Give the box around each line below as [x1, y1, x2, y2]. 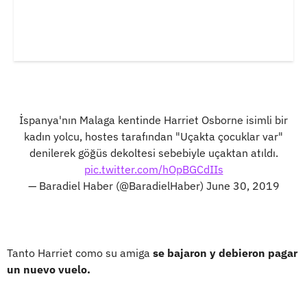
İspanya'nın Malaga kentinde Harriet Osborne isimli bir [19, 112, 288, 127]
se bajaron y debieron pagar [153, 245, 297, 260]
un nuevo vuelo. [7, 262, 90, 276]
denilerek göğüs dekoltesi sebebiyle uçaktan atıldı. [29, 145, 278, 160]
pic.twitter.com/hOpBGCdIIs [84, 162, 223, 176]
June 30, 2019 [206, 178, 280, 193]
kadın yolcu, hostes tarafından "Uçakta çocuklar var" [24, 129, 283, 143]
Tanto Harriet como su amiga [7, 245, 153, 260]
